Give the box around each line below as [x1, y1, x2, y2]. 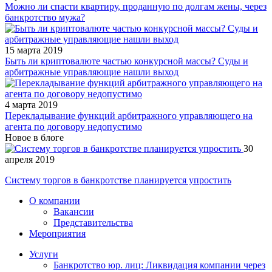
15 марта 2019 [5, 44, 63, 55]
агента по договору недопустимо [5, 121, 142, 132]
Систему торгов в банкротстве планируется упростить [5, 174, 231, 185]
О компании [29, 195, 80, 206]
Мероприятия [29, 228, 86, 239]
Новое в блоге [5, 132, 64, 143]
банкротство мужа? [5, 12, 85, 22]
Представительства [53, 217, 133, 228]
